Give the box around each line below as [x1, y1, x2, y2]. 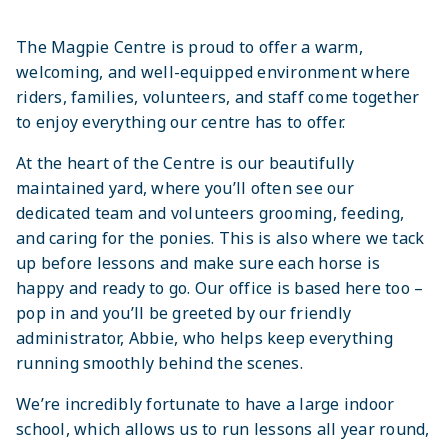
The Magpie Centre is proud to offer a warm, [16, 36, 363, 59]
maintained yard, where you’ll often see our [16, 177, 354, 200]
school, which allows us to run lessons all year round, [16, 418, 430, 441]
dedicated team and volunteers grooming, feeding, [16, 202, 404, 225]
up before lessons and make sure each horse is [16, 252, 381, 275]
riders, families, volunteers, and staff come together [16, 86, 420, 109]
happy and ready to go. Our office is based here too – [16, 277, 424, 300]
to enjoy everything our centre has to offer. [16, 111, 345, 134]
